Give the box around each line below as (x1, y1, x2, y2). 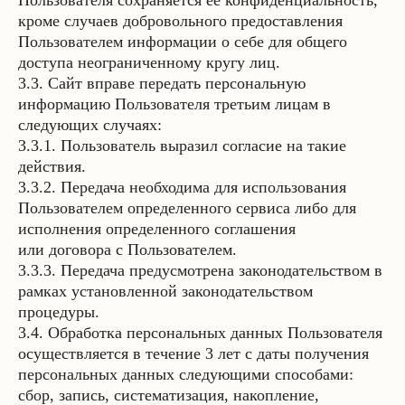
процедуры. (18, 303, 99, 321)
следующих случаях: (18, 116, 162, 134)
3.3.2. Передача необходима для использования (18, 178, 346, 196)
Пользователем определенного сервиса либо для (18, 199, 356, 217)
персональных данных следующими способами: (18, 365, 353, 383)
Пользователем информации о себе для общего (18, 33, 347, 51)
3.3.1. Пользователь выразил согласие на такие (18, 137, 346, 155)
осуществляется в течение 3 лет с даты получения (18, 344, 369, 363)
